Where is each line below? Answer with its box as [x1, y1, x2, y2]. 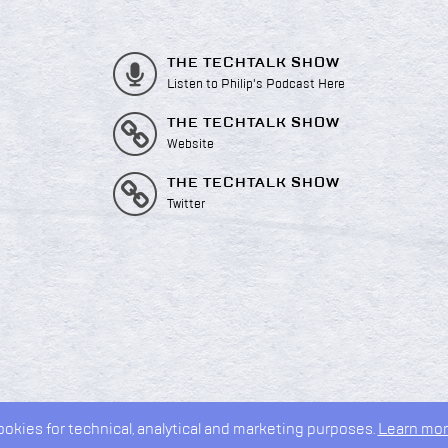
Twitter [166, 197, 205, 211]
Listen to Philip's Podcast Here [166, 77, 345, 91]
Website [166, 137, 214, 151]
